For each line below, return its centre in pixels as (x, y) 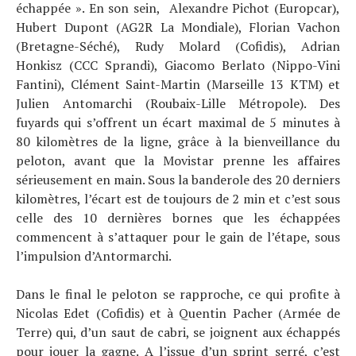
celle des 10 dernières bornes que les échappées (178, 218)
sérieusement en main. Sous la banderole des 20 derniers (178, 180)
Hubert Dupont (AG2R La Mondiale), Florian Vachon (178, 27)
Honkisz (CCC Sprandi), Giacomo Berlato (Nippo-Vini (178, 65)
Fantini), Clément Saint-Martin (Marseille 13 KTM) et (178, 84)
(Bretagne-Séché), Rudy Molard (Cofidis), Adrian (178, 46)
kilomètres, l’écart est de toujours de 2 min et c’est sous (178, 199)
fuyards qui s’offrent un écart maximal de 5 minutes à (178, 122)
